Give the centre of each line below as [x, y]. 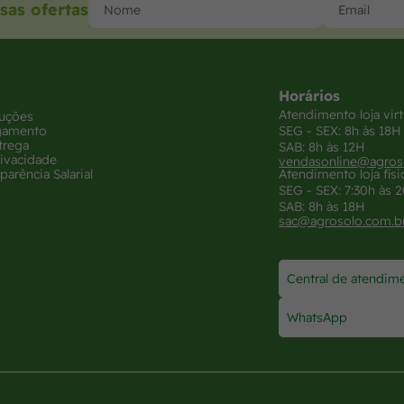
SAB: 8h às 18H [322, 206]
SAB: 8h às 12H [322, 147]
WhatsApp [317, 317]
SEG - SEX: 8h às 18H [340, 130]
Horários [310, 95]
